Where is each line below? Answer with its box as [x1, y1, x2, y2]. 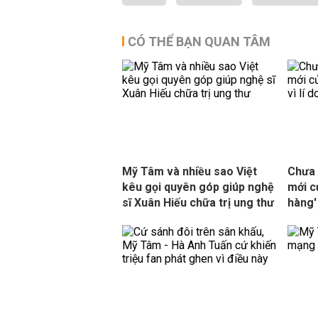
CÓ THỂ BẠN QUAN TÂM [128, 34, 270, 49]
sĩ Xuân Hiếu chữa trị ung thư [122, 196, 274, 209]
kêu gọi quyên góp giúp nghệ [122, 180, 274, 194]
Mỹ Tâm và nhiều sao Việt [122, 165, 257, 178]
